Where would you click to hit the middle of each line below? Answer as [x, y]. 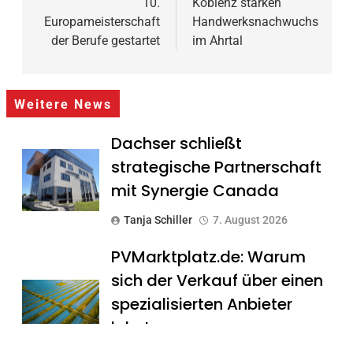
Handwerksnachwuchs [255, 21]
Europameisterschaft [102, 21]
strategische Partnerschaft [216, 167]
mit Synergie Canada [195, 190]
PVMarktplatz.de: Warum [208, 256]
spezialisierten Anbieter [201, 304]
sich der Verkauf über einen [217, 280]
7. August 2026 [250, 219]
